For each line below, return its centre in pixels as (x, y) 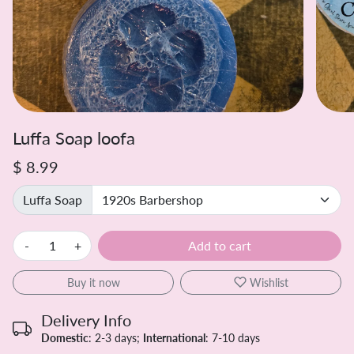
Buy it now (93, 282)
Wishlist (269, 282)
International (174, 337)
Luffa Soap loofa (74, 138)
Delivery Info (86, 320)
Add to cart (220, 245)
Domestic (65, 337)
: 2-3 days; (116, 337)
